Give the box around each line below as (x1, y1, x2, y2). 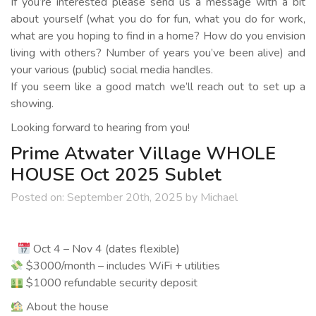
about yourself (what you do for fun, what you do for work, (11, 11, 305, 27)
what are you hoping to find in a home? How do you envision (11, 28, 305, 44)
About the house (23, 299, 109, 315)
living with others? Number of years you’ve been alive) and (11, 45, 305, 61)
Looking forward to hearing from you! (11, 120, 190, 135)
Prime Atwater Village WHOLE (11, 141, 276, 166)
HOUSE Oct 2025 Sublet (11, 162, 221, 187)
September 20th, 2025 (64, 190, 186, 205)
